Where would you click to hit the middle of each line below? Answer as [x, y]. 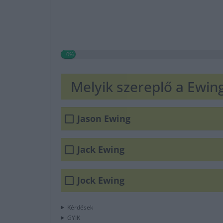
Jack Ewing [101, 150]
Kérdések [80, 207]
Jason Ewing [104, 119]
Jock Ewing [101, 180]
